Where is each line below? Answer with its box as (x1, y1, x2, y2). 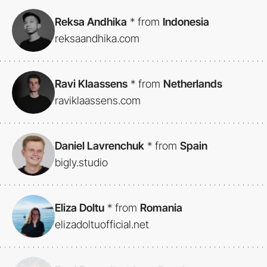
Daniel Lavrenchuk (55, 139, 144, 153)
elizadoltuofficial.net (55, 218, 149, 231)
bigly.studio (55, 156, 108, 169)
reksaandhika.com (55, 32, 139, 45)
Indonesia (163, 15, 209, 29)
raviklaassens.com (55, 94, 141, 107)
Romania (140, 201, 182, 215)
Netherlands (163, 77, 222, 91)
